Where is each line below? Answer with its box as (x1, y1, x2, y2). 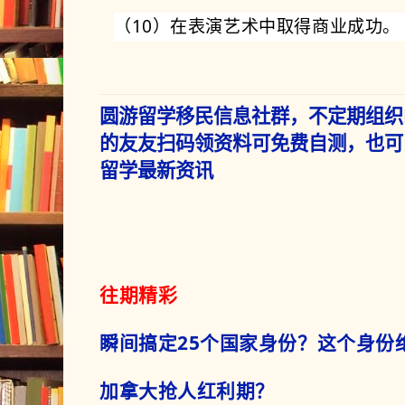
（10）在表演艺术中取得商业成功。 (114, 14, 400, 39)
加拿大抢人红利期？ (99, 377, 275, 403)
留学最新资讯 (99, 155, 213, 183)
